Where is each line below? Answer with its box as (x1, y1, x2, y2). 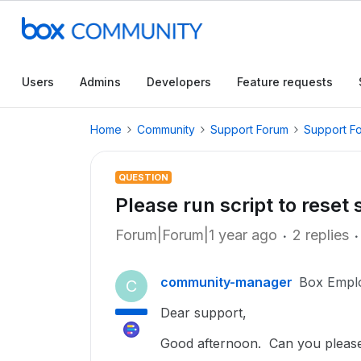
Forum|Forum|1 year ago (115, 226, 277, 243)
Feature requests (237, 75, 333, 89)
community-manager (160, 274, 293, 290)
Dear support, (160, 305, 247, 321)
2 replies (293, 226, 349, 243)
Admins (80, 75, 121, 89)
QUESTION (118, 172, 168, 183)
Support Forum (210, 122, 288, 136)
